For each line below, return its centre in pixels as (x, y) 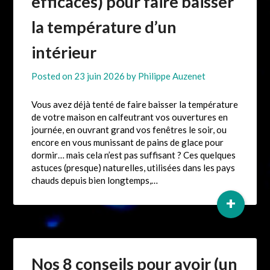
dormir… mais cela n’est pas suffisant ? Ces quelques (134, 155)
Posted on (53, 76)
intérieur (64, 52)
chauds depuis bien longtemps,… (95, 181)
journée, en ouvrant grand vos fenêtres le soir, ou (129, 130)
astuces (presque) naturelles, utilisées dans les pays (133, 168)
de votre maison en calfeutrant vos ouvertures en (130, 117)
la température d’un (104, 27)
